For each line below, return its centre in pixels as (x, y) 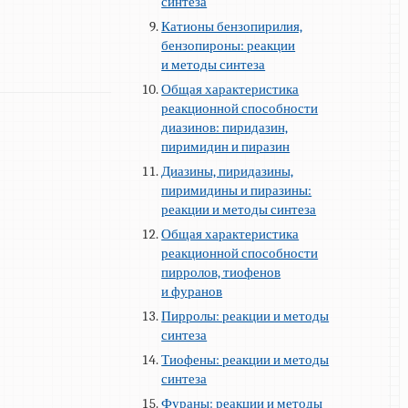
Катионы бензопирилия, (232, 27)
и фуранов (192, 292)
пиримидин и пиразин (226, 147)
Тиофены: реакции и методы (245, 360)
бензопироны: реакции (229, 46)
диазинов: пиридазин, (225, 128)
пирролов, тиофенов (221, 273)
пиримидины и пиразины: (237, 191)
